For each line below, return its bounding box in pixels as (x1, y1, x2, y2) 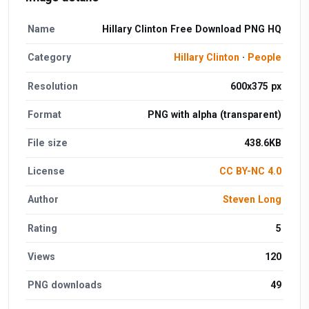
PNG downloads (28, 279, 103, 290)
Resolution (28, 80, 79, 92)
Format (28, 108, 62, 120)
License (28, 166, 66, 177)
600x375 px (230, 80, 281, 92)
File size (28, 137, 68, 148)
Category (28, 52, 72, 63)
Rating (28, 222, 58, 234)
